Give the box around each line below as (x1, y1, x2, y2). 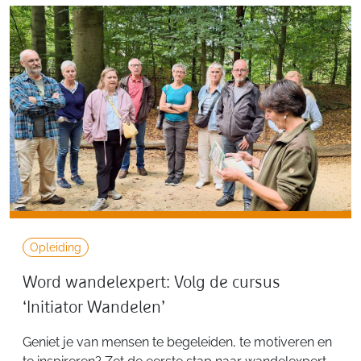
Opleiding (30, 239, 81, 254)
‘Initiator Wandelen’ (23, 298, 165, 316)
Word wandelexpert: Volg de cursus (23, 273, 280, 291)
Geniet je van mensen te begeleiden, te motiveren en (23, 334, 332, 350)
